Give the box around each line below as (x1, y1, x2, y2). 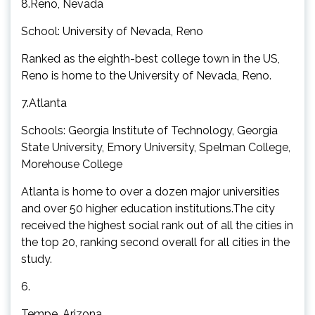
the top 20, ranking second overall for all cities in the (21, 235, 290, 249)
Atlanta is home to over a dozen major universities (21, 184, 280, 198)
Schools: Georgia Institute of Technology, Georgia (21, 123, 278, 137)
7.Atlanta (21, 96, 67, 110)
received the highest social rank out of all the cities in (21, 218, 293, 232)
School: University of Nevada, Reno (21, 24, 203, 38)
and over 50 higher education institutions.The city (21, 201, 275, 215)
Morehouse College (21, 157, 122, 171)
